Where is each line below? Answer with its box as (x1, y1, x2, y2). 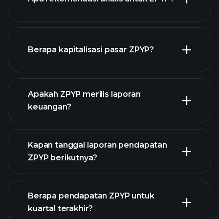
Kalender (132, 200, 168, 210)
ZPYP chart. (110, 35, 156, 44)
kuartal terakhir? (28, 204, 93, 213)
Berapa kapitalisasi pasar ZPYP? (28, 45, 154, 54)
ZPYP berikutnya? (28, 153, 97, 162)
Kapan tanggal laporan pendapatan (28, 140, 167, 150)
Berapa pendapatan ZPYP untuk (28, 191, 154, 200)
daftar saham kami (59, 99, 135, 108)
